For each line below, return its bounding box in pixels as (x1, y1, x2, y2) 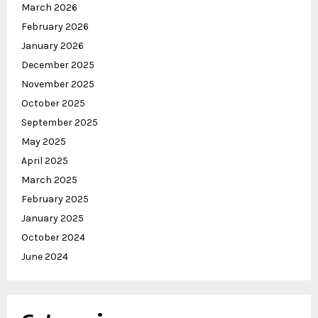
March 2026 (21, 1, 77, 14)
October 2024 (21, 231, 85, 244)
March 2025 (21, 174, 77, 187)
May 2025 (21, 136, 66, 148)
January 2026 (21, 40, 84, 53)
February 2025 (21, 193, 89, 206)
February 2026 (21, 21, 89, 33)
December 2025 (21, 59, 94, 72)
